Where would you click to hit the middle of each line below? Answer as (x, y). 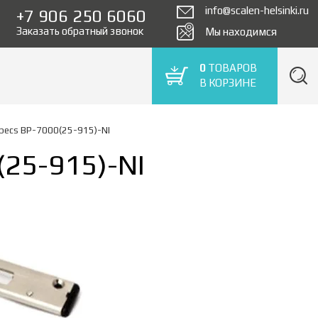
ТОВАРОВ (231, 67)
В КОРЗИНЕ (228, 82)
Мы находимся (241, 32)
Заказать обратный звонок (80, 31)
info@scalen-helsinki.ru (257, 10)
